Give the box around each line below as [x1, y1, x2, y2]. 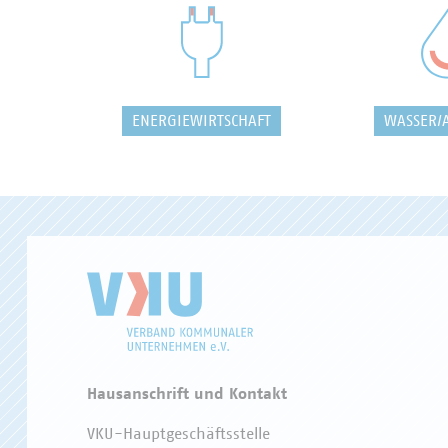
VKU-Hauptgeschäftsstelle [87, 426, 270, 442]
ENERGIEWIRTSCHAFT [132, 113, 271, 129]
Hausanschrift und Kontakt [87, 386, 287, 402]
